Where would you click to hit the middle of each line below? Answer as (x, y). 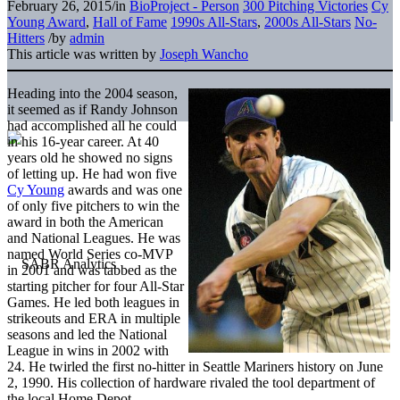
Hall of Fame (130, 21)
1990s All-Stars (214, 21)
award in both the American (85, 221)
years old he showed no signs (90, 157)
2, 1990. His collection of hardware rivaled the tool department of (191, 382)
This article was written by (83, 54)
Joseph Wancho (204, 54)
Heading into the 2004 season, (92, 93)
